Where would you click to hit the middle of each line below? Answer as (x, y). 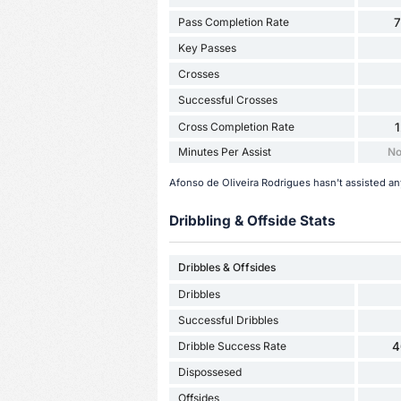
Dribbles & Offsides (226, 267)
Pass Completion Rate (233, 21)
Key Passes (207, 47)
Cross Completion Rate (236, 126)
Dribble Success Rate (232, 346)
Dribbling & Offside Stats (252, 221)
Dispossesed (209, 372)
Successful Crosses (227, 100)
